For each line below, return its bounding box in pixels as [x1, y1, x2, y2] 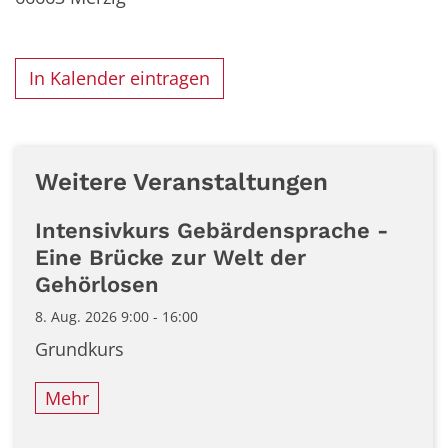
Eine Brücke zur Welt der [35, 244, 306, 270]
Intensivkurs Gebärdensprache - [35, 217, 388, 243]
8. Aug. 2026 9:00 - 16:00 [35, 306, 198, 326]
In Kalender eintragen [29, 66, 211, 91]
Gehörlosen [35, 271, 159, 297]
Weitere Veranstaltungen [35, 166, 328, 196]
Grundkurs [35, 336, 124, 361]
